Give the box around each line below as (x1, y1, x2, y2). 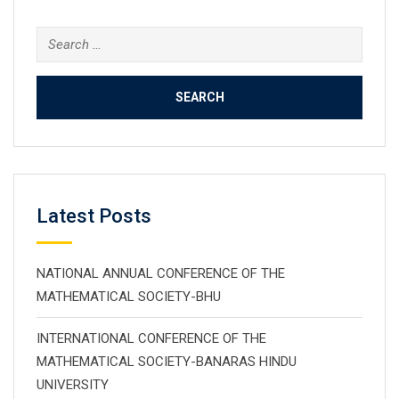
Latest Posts (37, 205, 151, 227)
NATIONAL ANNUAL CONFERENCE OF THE (37, 265, 285, 281)
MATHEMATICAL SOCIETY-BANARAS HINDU (37, 354, 297, 370)
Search (36, 29, 77, 45)
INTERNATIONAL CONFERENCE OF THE (37, 330, 266, 346)
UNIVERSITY (37, 377, 109, 393)
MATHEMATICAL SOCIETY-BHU (37, 289, 221, 305)
